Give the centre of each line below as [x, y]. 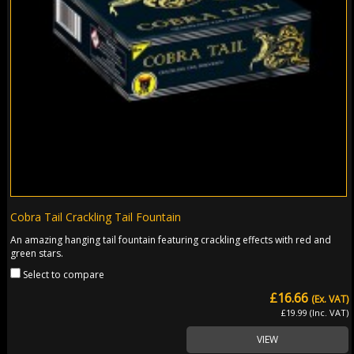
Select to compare [64, 274]
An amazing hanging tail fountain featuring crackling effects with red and [171, 239]
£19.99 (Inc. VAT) [315, 312]
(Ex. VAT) [330, 299]
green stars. [37, 253]
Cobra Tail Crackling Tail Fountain [96, 217]
